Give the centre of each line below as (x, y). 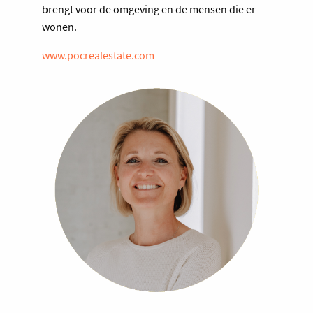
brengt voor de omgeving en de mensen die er (149, 9)
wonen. (59, 27)
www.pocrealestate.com (98, 56)
